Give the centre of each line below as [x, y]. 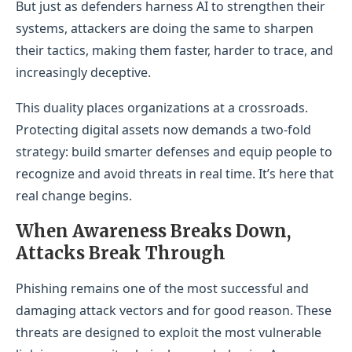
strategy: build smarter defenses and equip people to [174, 152]
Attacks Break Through [121, 253]
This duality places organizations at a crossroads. [162, 108]
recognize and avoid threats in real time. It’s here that [175, 174]
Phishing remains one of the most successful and [162, 289]
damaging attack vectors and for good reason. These [174, 311]
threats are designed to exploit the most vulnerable [169, 333]
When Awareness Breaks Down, [153, 231]
